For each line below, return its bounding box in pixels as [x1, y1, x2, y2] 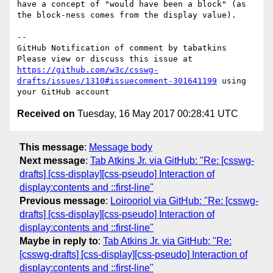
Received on [17, 108, 75, 119]
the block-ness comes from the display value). [17, 10, 236, 20]
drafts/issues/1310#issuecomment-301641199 [17, 76, 217, 86]
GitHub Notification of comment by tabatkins [17, 43, 227, 53]
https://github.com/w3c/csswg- [17, 65, 158, 75]
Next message [19, 155, 85, 166]
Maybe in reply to [19, 235, 98, 246]
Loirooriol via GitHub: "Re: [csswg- [110, 195, 258, 206]
